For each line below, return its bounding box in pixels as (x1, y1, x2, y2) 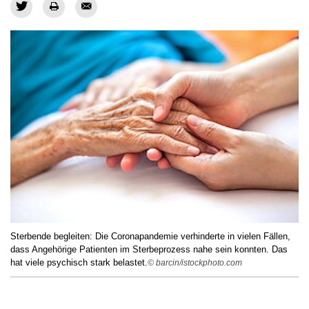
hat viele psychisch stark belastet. (10, 257, 148, 268)
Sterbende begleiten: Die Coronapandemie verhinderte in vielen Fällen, (10, 231, 290, 242)
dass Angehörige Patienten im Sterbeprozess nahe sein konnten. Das (10, 244, 288, 255)
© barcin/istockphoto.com (148, 258, 242, 268)
